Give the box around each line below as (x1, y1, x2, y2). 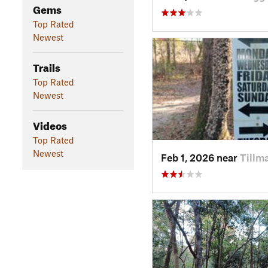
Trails (32, 57, 60, 74)
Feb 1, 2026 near (160, 151, 240, 163)
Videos (32, 115, 67, 132)
